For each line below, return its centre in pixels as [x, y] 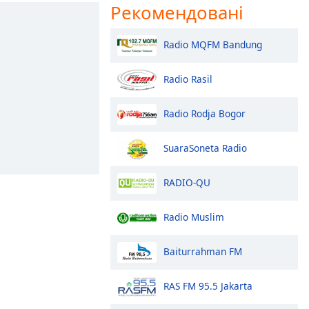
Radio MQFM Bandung [213, 44]
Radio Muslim [194, 217]
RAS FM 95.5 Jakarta [208, 286]
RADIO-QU [187, 182]
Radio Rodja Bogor [205, 113]
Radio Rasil [188, 79]
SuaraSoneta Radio [205, 148]
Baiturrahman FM [203, 251]
